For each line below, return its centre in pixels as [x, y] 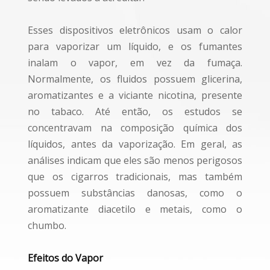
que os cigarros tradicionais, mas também [135, 177]
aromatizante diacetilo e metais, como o [135, 209]
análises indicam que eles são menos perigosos [135, 160]
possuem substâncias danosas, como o [135, 193]
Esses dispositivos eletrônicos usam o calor [135, 30]
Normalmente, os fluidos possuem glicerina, [135, 79]
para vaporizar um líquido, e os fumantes [135, 46]
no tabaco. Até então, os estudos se [135, 111]
